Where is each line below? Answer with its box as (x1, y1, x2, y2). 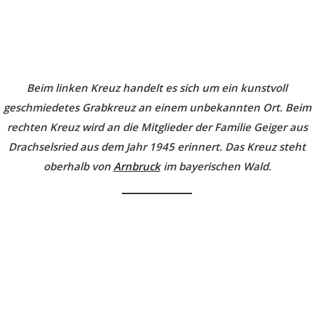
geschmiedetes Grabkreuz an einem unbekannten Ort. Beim (3, 100, 311, 114)
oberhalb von (43, 158, 114, 173)
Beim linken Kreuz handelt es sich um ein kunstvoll (27, 80, 287, 95)
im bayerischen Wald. (160, 158, 271, 173)
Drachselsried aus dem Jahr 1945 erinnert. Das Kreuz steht (8, 139, 306, 153)
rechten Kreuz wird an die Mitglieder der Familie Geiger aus (6, 119, 308, 134)
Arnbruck (113, 158, 161, 173)
